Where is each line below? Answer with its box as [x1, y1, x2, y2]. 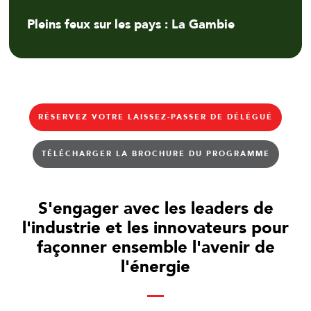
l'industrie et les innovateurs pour [22, 217, 289, 240]
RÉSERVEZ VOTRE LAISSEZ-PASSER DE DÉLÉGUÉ [38, 111, 273, 122]
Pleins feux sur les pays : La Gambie [27, 15, 235, 33]
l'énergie [121, 255, 190, 279]
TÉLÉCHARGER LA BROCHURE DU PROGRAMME [41, 148, 270, 159]
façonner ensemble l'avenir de [36, 236, 275, 260]
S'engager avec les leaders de [37, 197, 274, 221]
